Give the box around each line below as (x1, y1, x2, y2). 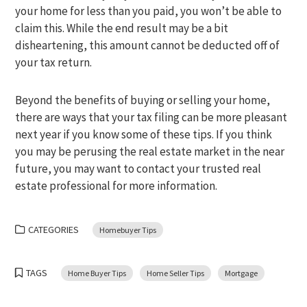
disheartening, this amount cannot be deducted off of (15, 38, 280, 53)
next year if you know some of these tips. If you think (15, 127, 273, 142)
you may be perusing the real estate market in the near (15, 144, 285, 159)
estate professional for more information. (15, 178, 218, 193)
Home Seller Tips (147, 268, 205, 278)
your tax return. (15, 55, 93, 70)
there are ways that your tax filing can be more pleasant (15, 110, 288, 125)
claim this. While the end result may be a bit (15, 21, 229, 36)
